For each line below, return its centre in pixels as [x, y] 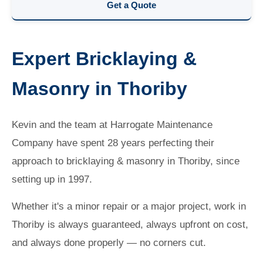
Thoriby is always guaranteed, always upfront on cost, [130, 225]
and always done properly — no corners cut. [109, 243]
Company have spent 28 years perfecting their [113, 143]
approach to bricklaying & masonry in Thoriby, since [126, 161]
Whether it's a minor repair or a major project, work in [129, 206]
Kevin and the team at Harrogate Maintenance [112, 125]
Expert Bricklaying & [104, 59]
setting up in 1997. [52, 179]
